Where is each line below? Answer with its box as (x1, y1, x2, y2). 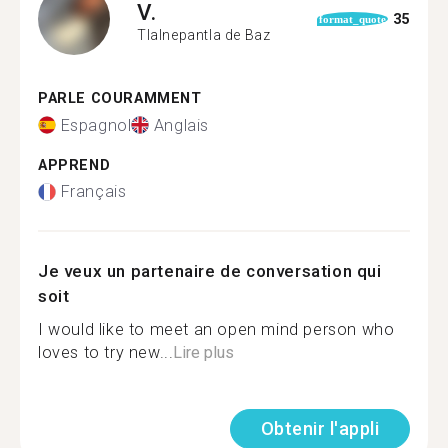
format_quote (319, 13, 387, 25)
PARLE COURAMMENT (38, 90, 202, 107)
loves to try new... (38, 343, 174, 362)
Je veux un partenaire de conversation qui (38, 261, 382, 281)
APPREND (38, 156, 111, 174)
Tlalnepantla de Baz (137, 26, 271, 43)
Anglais (153, 115, 210, 135)
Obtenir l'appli (260, 418, 379, 439)
